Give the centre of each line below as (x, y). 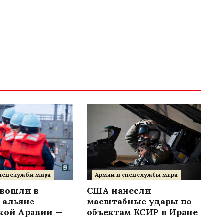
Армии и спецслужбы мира (137, 174)
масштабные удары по (139, 201)
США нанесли (119, 190)
